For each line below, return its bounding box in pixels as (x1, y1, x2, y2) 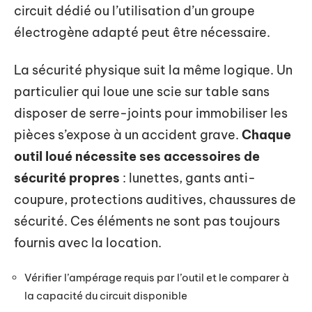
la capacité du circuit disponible (24, 289, 187, 302)
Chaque (242, 126, 291, 143)
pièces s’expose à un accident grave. (14, 126, 242, 143)
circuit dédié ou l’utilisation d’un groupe (14, 3, 255, 19)
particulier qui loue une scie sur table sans (14, 83, 270, 100)
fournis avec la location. (14, 234, 162, 251)
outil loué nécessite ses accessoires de (14, 148, 260, 164)
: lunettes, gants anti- (120, 169, 256, 186)
